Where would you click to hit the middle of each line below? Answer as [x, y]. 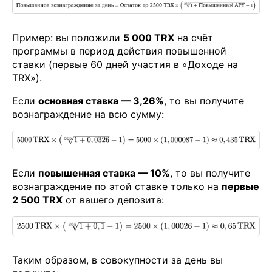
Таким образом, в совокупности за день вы [117, 260]
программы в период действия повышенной [119, 51]
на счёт [194, 38]
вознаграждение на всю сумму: [88, 114]
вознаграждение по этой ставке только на [117, 187]
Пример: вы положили [68, 38]
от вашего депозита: [113, 200]
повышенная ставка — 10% [104, 173]
